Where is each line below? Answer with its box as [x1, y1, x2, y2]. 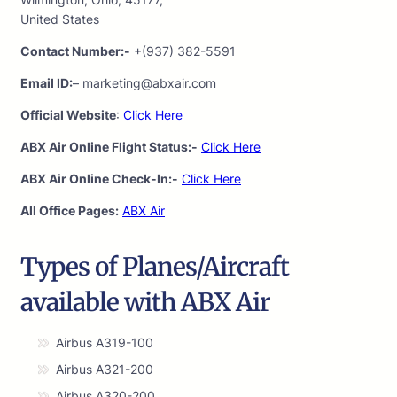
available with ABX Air [20, 286, 270, 319]
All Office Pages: [20, 203, 119, 219]
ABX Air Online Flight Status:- [20, 139, 198, 155]
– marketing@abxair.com [73, 75, 216, 91]
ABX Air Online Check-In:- [20, 171, 178, 187]
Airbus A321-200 [56, 362, 153, 378]
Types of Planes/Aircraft [20, 251, 289, 284]
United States [20, 12, 99, 27]
